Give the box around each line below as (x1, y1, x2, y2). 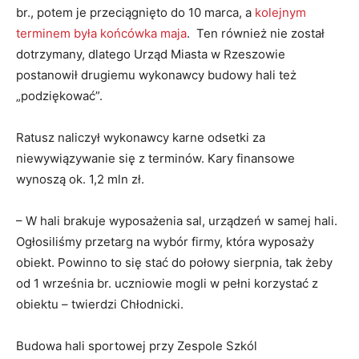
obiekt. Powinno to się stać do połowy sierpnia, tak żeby (16, 255, 333, 271)
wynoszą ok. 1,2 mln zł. (16, 171, 144, 188)
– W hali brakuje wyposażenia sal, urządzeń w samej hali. (16, 213, 337, 229)
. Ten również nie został (187, 26, 325, 42)
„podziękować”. (16, 88, 103, 104)
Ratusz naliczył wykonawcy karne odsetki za (16, 130, 265, 146)
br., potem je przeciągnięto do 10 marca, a (16, 5, 255, 21)
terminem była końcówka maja (16, 26, 187, 42)
